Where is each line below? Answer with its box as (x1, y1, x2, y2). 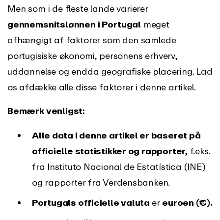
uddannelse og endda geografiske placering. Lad (7, 65, 213, 77)
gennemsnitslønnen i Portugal (7, 18, 141, 29)
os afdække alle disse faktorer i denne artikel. (7, 81, 196, 92)
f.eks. (187, 145, 210, 156)
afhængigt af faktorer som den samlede (7, 34, 176, 45)
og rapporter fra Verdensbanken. (32, 176, 170, 188)
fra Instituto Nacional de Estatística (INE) (32, 161, 205, 172)
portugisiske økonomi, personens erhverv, (7, 50, 177, 61)
